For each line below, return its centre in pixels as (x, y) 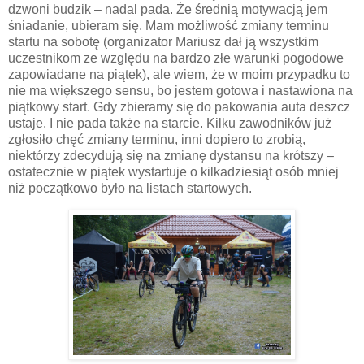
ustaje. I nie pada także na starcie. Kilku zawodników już (170, 123)
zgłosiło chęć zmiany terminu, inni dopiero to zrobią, (157, 140)
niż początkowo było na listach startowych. (130, 188)
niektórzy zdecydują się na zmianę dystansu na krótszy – (171, 156)
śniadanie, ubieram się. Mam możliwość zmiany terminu (169, 26)
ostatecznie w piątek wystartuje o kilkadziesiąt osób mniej (173, 172)
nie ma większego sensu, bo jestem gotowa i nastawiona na (180, 91)
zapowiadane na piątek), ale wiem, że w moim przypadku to (179, 75)
